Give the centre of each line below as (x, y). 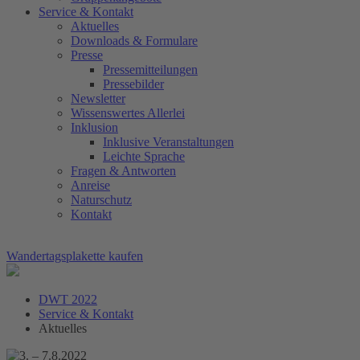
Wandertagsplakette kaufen (75, 256)
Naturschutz (101, 200)
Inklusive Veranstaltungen (168, 142)
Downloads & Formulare (134, 41)
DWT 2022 (68, 299)
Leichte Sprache (144, 156)
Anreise (90, 185)
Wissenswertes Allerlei (128, 113)
